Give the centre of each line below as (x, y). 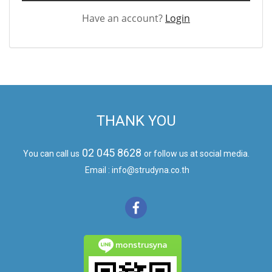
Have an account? (124, 18)
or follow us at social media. (196, 154)
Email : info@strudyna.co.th (136, 170)
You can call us (51, 154)
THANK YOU (136, 121)
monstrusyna (140, 245)
